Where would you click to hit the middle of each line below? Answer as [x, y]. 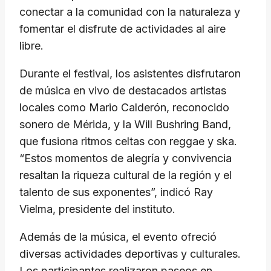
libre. [31, 46]
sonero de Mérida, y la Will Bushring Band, [125, 125]
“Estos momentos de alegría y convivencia [126, 158]
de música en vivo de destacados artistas [123, 91]
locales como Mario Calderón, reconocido [124, 108]
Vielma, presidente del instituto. [97, 209]
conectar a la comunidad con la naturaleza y [130, 12]
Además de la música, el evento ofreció [118, 237]
